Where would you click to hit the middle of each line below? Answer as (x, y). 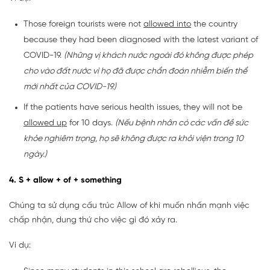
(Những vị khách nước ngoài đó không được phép (159, 56)
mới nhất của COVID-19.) (70, 87)
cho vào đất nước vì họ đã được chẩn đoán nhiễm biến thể (135, 72)
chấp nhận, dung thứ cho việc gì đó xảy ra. (93, 221)
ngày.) (35, 155)
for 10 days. (91, 124)
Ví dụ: (20, 246)
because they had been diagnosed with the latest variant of (141, 40)
